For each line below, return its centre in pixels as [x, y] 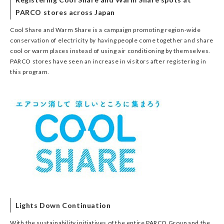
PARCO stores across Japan [65, 12]
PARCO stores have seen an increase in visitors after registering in [108, 61]
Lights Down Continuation [63, 205]
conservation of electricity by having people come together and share [112, 40]
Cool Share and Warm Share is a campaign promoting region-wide [105, 30]
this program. [30, 72]
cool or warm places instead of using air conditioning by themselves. [110, 51]
